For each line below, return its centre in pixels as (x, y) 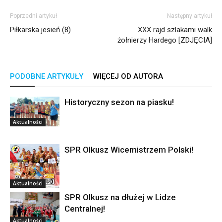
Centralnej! (85, 209)
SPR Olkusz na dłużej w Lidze (120, 197)
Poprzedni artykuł (33, 16)
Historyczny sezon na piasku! (119, 102)
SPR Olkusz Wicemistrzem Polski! (129, 150)
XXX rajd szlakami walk (175, 30)
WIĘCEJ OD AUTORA (128, 77)
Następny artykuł (190, 16)
